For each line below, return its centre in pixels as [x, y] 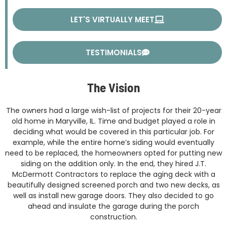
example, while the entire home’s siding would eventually [113, 142]
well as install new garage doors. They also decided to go [113, 195]
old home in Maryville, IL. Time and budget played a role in [113, 121]
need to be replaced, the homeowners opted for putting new [113, 153]
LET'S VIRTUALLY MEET [112, 19]
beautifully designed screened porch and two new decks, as [113, 185]
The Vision [113, 87]
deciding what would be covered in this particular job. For [113, 131]
